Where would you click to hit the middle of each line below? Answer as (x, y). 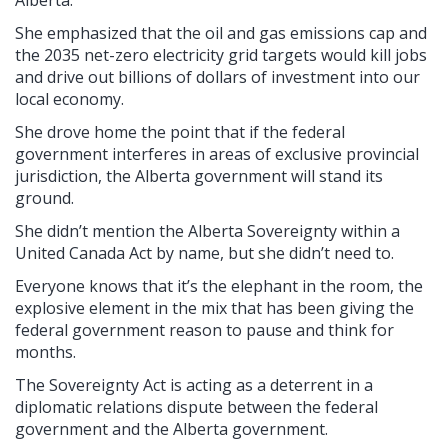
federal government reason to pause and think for (204, 330)
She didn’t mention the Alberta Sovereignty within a (207, 231)
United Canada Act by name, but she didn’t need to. (204, 253)
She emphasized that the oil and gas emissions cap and (221, 33)
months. (45, 352)
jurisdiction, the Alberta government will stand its (199, 176)
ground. (44, 198)
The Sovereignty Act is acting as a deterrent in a (194, 385)
